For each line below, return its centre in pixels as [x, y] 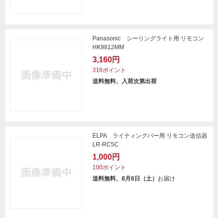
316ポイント [109, 70]
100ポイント [109, 167]
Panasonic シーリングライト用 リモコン [148, 38]
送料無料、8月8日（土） [125, 179]
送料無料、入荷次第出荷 [125, 81]
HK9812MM [108, 47]
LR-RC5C [106, 145]
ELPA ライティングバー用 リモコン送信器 [150, 136]
